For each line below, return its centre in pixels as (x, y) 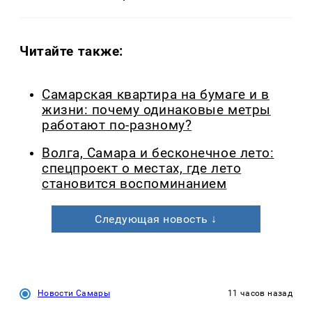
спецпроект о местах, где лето (142, 169)
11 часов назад (260, 294)
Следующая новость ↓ (156, 219)
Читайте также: (72, 51)
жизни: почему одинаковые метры (156, 110)
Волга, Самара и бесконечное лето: (158, 154)
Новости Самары (74, 294)
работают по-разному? (117, 125)
